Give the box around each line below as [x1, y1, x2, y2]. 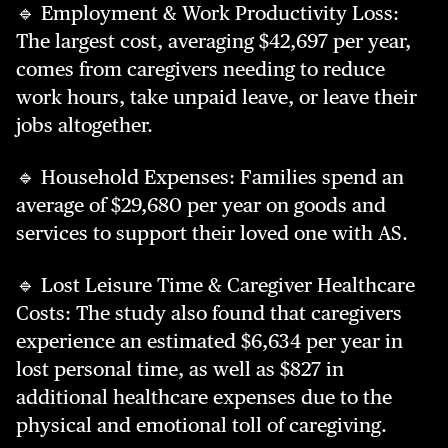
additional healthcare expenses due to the [16, 385, 392, 409]
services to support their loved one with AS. [16, 221, 413, 245]
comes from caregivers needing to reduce [16, 57, 385, 81]
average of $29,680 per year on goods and [16, 193, 386, 217]
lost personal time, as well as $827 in [16, 357, 344, 381]
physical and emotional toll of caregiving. [16, 413, 392, 437]
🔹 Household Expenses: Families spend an [16, 165, 404, 189]
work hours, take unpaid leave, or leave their [16, 85, 417, 109]
